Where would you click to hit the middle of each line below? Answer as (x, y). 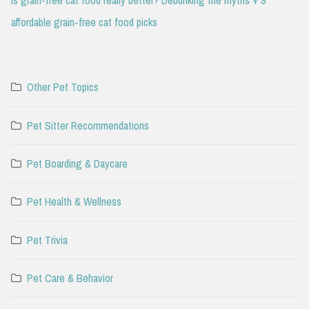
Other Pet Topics (63, 87)
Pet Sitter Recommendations (88, 125)
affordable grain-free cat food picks (84, 22)
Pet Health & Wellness (74, 202)
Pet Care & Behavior (70, 278)
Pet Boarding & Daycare (77, 164)
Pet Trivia (47, 240)
